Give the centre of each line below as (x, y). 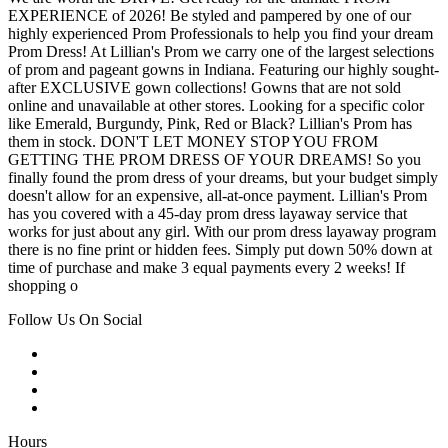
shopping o (43, 286)
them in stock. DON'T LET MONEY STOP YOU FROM (193, 142)
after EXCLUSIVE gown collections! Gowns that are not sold (204, 88)
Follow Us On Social (75, 320)
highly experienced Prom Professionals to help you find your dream (220, 34)
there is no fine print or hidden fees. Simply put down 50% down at (220, 250)
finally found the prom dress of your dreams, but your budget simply (223, 178)
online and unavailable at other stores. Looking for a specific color (216, 106)
